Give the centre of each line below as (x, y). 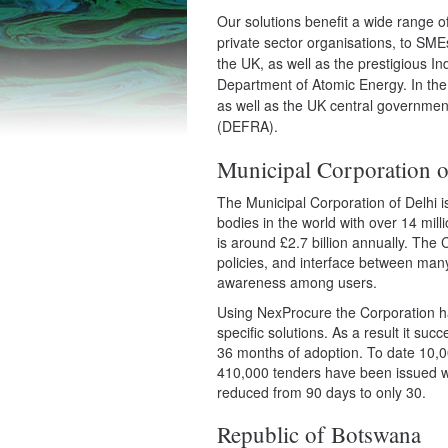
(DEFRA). (247, 126)
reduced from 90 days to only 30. (321, 392)
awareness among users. (297, 282)
